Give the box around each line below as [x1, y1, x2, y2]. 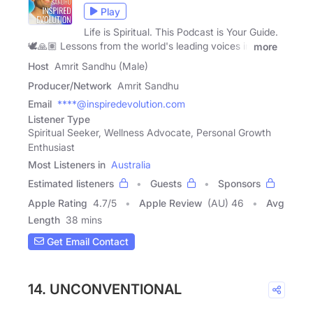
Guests [150, 177, 182, 189]
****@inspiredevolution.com [57, 97, 185, 110]
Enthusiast [28, 140, 75, 153]
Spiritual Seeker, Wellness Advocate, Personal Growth [28, 126, 271, 138]
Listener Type [28, 112, 90, 125]
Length [28, 213, 60, 226]
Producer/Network [28, 79, 112, 92]
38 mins [66, 213, 102, 226]
